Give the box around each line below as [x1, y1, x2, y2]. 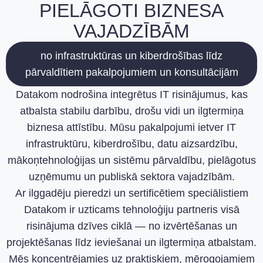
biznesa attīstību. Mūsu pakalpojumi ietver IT [27, 121, 236, 133]
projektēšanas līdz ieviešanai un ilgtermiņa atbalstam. [6, 236, 257, 248]
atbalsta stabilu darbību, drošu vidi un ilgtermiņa [19, 104, 244, 117]
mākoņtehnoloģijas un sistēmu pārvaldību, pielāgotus [7, 154, 256, 166]
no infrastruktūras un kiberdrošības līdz [41, 49, 222, 62]
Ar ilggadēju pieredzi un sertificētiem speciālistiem [15, 187, 248, 199]
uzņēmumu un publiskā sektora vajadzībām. [28, 170, 235, 183]
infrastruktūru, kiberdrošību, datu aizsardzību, [25, 137, 238, 150]
